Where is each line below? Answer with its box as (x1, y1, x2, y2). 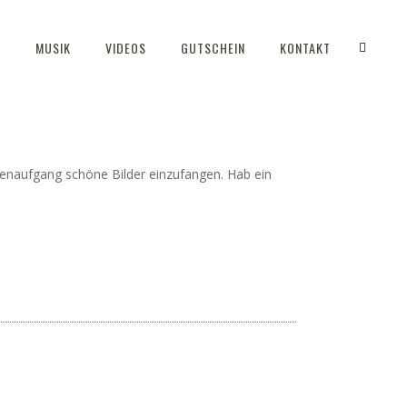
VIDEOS (105, 38, 146, 57)
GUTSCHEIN (181, 38, 245, 57)
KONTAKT (280, 38, 331, 57)
